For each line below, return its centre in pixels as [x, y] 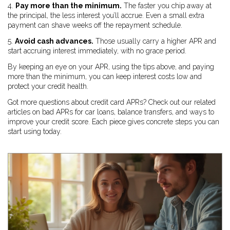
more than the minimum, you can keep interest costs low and [105, 76]
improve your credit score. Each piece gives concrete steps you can [113, 122]
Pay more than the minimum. [69, 6]
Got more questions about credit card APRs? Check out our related [112, 102]
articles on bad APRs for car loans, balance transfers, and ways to [111, 112]
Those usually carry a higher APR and [155, 41]
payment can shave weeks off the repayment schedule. [95, 25]
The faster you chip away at [167, 6]
